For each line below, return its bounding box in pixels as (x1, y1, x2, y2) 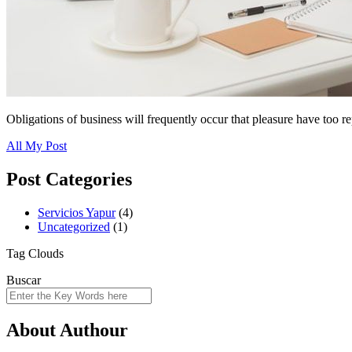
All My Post (6, 139, 67, 153)
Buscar (6, 273, 41, 288)
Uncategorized (38, 220, 110, 234)
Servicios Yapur (38, 206, 115, 220)
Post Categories (6, 169, 132, 190)
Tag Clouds (6, 247, 64, 261)
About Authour (6, 320, 128, 341)
